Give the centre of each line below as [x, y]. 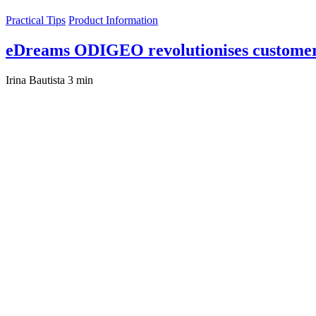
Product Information [113, 20]
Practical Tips [36, 20]
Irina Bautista [35, 80]
